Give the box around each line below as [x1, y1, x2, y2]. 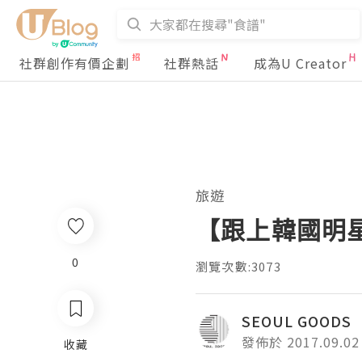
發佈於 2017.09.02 [242, 332, 360, 351]
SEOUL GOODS [242, 310, 351, 331]
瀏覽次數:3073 [196, 258, 281, 275]
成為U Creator [254, 53, 347, 73]
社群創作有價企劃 [19, 53, 129, 73]
